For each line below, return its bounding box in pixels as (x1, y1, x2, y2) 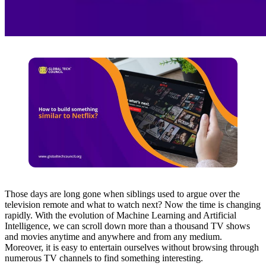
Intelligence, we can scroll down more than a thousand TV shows (5, 220, 250, 231)
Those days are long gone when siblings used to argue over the (5, 188, 240, 199)
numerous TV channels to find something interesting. (5, 252, 203, 263)
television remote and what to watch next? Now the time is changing (5, 199, 261, 210)
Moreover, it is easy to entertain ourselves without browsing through (5, 242, 259, 252)
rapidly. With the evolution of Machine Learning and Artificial (5, 210, 236, 220)
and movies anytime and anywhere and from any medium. (5, 231, 222, 242)
